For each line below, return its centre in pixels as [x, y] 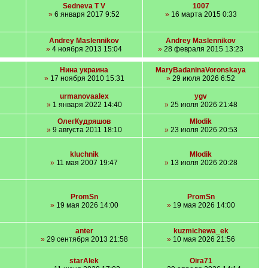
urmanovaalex [84, 96]
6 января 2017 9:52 [86, 14]
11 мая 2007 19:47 [86, 163]
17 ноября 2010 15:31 [86, 78]
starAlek [84, 261]
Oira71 [201, 261]
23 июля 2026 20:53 [203, 130]
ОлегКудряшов [84, 121]
